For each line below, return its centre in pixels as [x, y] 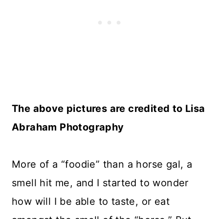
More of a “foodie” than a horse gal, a [102, 164]
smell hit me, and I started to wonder [100, 183]
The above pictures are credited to [99, 109]
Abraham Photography [68, 127]
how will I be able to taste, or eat [91, 201]
